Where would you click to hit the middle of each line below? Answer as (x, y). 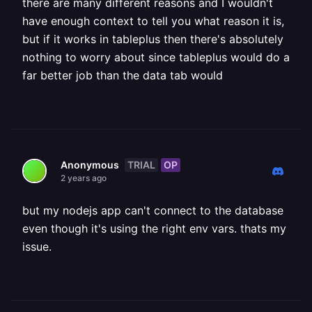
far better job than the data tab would (123, 75)
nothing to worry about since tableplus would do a (156, 57)
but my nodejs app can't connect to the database (153, 210)
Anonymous (90, 165)
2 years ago (84, 178)
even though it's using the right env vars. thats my (154, 228)
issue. (37, 247)
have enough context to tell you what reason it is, (153, 21)
